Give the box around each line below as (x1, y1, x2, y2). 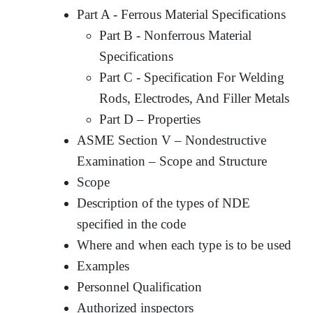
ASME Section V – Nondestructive (77, 132, 267, 147)
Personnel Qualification (77, 279, 203, 294)
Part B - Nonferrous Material (99, 27, 252, 43)
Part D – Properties (99, 111, 201, 126)
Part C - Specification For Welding (99, 69, 285, 85)
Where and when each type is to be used (77, 237, 292, 252)
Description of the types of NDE (77, 195, 251, 210)
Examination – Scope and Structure (77, 153, 268, 168)
